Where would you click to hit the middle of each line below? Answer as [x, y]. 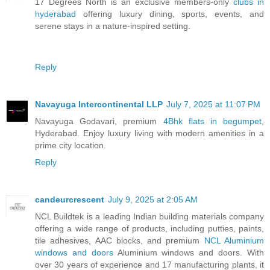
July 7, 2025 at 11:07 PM [213, 105]
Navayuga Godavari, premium [99, 121]
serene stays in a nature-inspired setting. [113, 26]
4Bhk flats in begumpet [212, 121]
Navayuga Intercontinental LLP [99, 105]
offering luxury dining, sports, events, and [170, 14]
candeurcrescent [70, 200]
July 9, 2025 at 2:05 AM [153, 200]
